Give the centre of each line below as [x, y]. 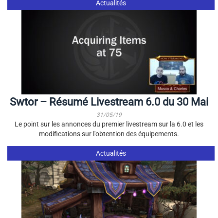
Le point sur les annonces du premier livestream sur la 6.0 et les [109, 124]
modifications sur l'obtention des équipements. [109, 134]
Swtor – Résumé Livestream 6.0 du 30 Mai [109, 102]
